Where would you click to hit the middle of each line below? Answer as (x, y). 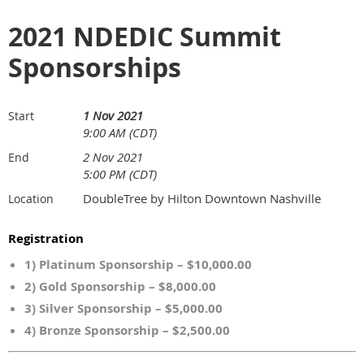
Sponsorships (95, 67)
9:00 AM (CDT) (120, 132)
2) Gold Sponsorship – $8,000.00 (120, 286)
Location (31, 198)
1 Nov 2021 (113, 115)
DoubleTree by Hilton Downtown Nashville (202, 198)
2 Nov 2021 (113, 156)
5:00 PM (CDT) (120, 173)
